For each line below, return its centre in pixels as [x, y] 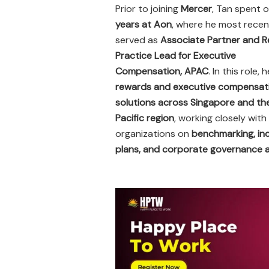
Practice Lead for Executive [176, 55]
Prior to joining [148, 8]
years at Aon [144, 24]
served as [138, 40]
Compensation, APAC [162, 71]
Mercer [196, 8]
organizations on [153, 133]
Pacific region [145, 118]
